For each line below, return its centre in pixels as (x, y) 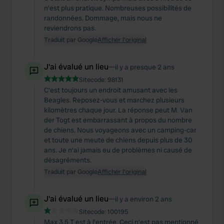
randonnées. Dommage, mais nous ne (103, 18)
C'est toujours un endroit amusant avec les (111, 90)
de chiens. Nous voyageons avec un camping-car (120, 130)
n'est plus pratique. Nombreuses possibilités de (118, 8)
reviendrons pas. (70, 28)
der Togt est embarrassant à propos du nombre (118, 120)
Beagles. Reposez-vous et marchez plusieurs (114, 100)
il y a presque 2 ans (145, 67)
